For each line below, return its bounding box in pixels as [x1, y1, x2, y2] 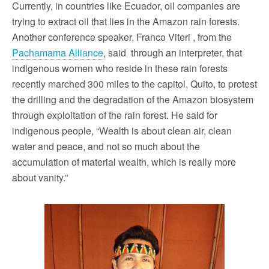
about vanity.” [12, 170, 68, 184]
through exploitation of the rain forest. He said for [12, 107, 217, 122]
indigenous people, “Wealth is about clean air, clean [12, 123, 232, 138]
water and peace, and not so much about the [12, 139, 200, 153]
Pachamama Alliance [12, 45, 103, 59]
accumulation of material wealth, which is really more [12, 154, 236, 169]
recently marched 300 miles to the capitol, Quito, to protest [12, 76, 257, 91]
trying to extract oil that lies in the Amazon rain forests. [12, 14, 240, 28]
